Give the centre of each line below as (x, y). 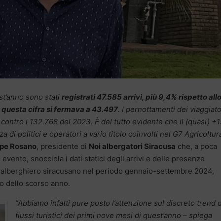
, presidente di (63, 147)
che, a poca (196, 147)
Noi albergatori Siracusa (132, 147)
